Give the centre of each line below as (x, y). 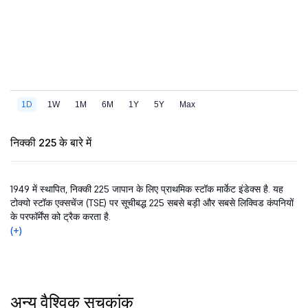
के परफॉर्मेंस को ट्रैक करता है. (60, 216)
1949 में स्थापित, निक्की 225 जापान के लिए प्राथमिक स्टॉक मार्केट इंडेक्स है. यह (147, 189)
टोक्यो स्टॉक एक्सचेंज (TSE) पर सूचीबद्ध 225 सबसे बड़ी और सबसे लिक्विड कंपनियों (152, 202)
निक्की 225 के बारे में (51, 142)
